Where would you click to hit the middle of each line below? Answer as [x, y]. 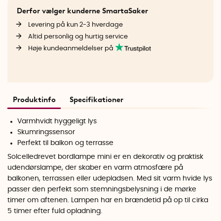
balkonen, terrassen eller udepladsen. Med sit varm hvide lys [110, 179]
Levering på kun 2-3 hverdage [75, 25]
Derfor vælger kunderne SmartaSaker [82, 11]
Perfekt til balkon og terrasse [66, 143]
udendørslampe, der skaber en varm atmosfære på [95, 168]
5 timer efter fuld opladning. [55, 211]
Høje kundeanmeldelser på [71, 49]
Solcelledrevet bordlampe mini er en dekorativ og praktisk [105, 157]
